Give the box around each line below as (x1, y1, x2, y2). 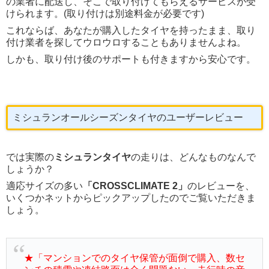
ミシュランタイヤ (54, 152, 131, 163)
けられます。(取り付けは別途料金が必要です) (6, 8, 204, 19)
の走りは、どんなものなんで (131, 152, 256, 163)
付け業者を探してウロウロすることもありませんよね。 (6, 37, 246, 48)
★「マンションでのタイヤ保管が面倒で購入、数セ (23, 252, 245, 263)
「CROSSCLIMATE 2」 (83, 181, 187, 192)
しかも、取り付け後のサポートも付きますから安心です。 (6, 54, 256, 65)
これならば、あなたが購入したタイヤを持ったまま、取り (6, 25, 256, 36)
